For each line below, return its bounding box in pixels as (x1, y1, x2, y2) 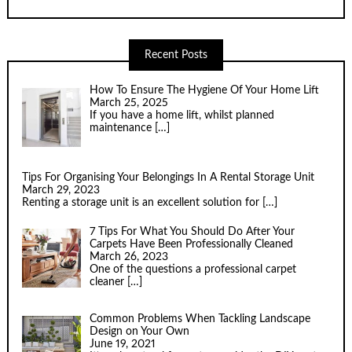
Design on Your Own (89, 325, 189, 337)
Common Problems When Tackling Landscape (89, 313, 310, 324)
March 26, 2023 (89, 251, 168, 263)
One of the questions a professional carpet (89, 264, 296, 276)
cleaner (89, 277, 127, 288)
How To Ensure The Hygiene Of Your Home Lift (89, 85, 319, 97)
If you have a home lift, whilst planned (89, 110, 274, 122)
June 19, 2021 (89, 338, 156, 350)
